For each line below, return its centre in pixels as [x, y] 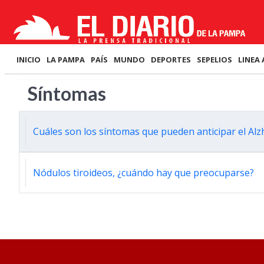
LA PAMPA [66, 60]
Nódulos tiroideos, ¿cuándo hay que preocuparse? [143, 173]
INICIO [29, 60]
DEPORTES [171, 60]
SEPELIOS [214, 60]
